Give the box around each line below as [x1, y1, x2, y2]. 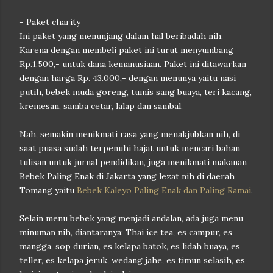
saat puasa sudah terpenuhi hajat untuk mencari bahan [19, 143, 240, 154]
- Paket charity [19, 16, 80, 27]
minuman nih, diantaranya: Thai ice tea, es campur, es [19, 227, 232, 238]
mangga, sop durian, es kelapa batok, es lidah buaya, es [19, 241, 240, 252]
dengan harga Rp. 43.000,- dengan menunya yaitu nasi [19, 73, 236, 83]
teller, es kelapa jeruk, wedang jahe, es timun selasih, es [19, 255, 245, 266]
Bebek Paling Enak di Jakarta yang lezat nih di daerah [19, 171, 235, 182]
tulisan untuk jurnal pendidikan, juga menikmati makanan [19, 157, 247, 168]
